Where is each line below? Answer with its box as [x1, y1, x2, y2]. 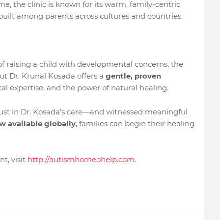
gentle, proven [105, 71, 161, 81]
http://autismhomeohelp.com [27, 155, 135, 164]
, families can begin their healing [75, 119, 194, 128]
